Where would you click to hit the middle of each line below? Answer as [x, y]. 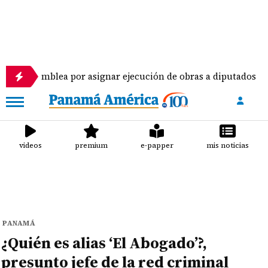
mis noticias [227, 145]
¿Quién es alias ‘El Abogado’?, [104, 243]
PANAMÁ [19, 223]
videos [31, 145]
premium [92, 145]
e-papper [157, 145]
